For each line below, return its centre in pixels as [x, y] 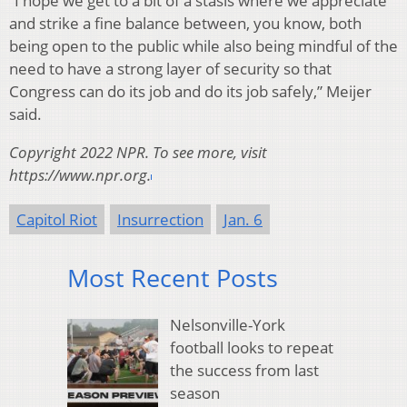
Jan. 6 [243, 219]
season [194, 393]
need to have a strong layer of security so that [170, 68]
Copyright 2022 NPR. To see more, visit [138, 152]
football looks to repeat [251, 348]
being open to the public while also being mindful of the [203, 45]
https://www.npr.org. [80, 174]
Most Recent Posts [173, 277]
